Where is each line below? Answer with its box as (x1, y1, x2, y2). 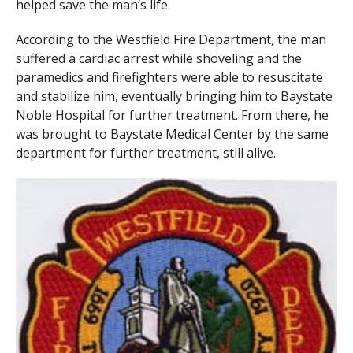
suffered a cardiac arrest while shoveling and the (15, 50, 302, 67)
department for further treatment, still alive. (15, 144, 276, 162)
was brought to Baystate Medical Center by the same (15, 125, 329, 143)
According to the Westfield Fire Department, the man (15, 31, 326, 48)
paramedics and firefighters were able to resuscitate (15, 69, 323, 86)
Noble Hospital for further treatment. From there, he (15, 106, 329, 124)
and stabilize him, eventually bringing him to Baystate (15, 87, 333, 105)
